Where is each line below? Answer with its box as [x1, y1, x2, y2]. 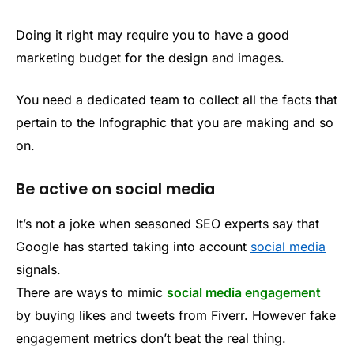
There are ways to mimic [16, 284, 167, 300]
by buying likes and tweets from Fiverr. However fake [16, 307, 336, 323]
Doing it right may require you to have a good [16, 26, 289, 43]
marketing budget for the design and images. [16, 49, 284, 66]
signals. [16, 261, 61, 277]
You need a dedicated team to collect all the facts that [16, 92, 337, 108]
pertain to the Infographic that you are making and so [16, 115, 333, 131]
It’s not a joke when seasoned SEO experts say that [16, 215, 319, 232]
